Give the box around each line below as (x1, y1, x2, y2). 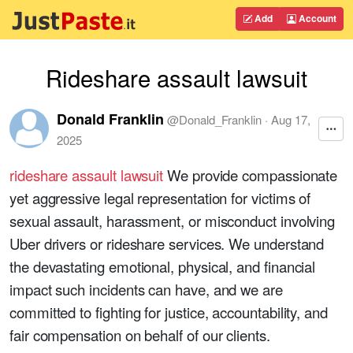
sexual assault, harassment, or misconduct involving (9, 210, 336, 231)
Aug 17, (271, 111, 310, 128)
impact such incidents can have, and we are (9, 279, 283, 299)
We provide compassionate (163, 165, 338, 185)
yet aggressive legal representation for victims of (9, 188, 311, 208)
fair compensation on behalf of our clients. (9, 325, 270, 345)
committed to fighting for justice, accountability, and (9, 302, 328, 322)
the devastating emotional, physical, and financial (9, 256, 316, 277)
